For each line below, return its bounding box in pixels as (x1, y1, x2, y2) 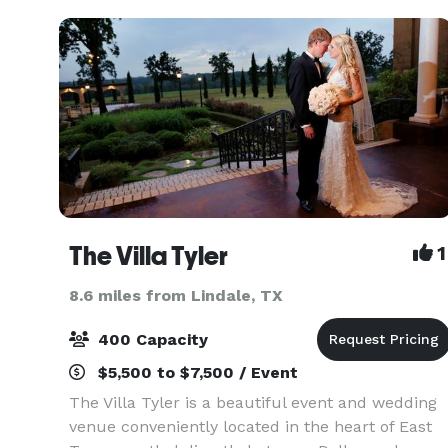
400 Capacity (93, 330, 208, 349)
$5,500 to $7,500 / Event (93, 363, 298, 382)
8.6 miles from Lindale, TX (69, 286, 283, 305)
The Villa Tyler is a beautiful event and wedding (69, 393, 437, 412)
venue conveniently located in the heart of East (69, 417, 432, 436)
